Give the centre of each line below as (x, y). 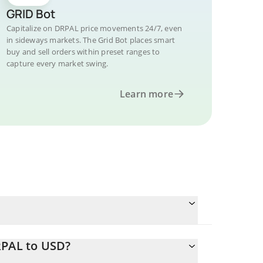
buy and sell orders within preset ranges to (83, 52)
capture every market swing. (58, 63)
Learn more (146, 94)
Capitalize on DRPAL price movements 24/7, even (95, 28)
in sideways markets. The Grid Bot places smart (91, 40)
